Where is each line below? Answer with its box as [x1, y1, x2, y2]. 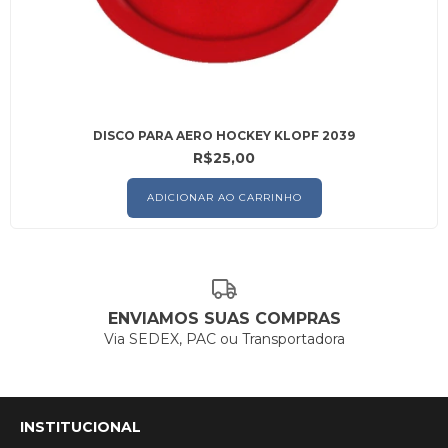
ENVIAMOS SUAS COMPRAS [107, 309, 341, 328]
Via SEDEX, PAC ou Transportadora [103, 330, 345, 348]
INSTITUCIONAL [20, 418, 141, 436]
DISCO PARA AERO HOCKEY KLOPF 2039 [93, 127, 355, 143]
